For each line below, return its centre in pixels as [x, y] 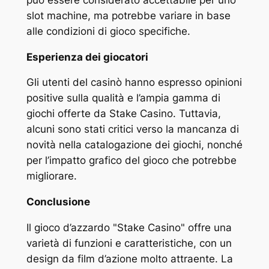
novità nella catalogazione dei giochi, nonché [134, 145]
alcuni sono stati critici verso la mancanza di [132, 129]
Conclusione [58, 202]
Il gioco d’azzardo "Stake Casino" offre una [129, 228]
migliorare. [51, 176]
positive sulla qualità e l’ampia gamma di [123, 98]
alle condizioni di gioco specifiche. [108, 31]
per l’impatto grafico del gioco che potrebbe [131, 161]
